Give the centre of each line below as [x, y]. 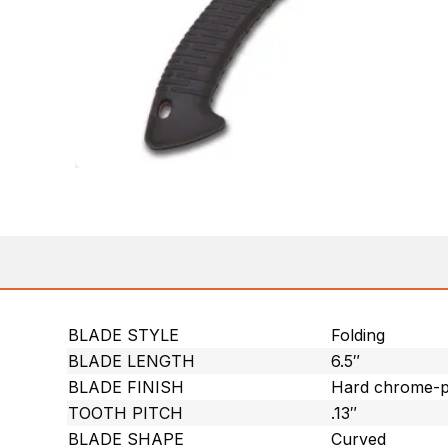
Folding [358, 335]
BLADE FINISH [126, 387]
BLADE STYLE [124, 335]
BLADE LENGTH [132, 361]
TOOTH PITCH [126, 413]
